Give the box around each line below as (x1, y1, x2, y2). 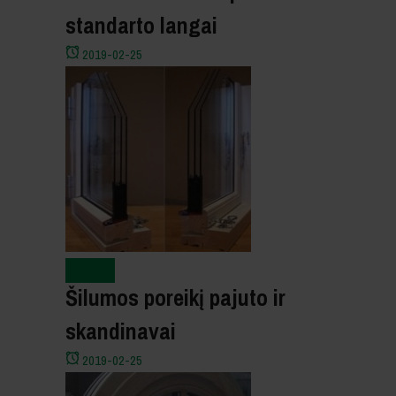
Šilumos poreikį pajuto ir (65, 277, 286, 319)
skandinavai (65, 310, 176, 353)
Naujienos (65, 257, 115, 283)
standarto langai (65, 4, 217, 47)
